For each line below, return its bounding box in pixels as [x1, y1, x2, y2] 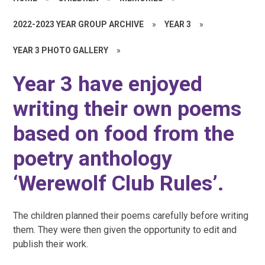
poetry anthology [13, 146, 173, 172]
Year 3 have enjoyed [13, 72, 203, 97]
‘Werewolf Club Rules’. [13, 171, 224, 196]
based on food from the [13, 121, 235, 147]
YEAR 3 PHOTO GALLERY [13, 46, 109, 55]
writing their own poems [13, 96, 242, 122]
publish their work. [13, 238, 89, 250]
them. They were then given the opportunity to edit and [13, 224, 237, 235]
